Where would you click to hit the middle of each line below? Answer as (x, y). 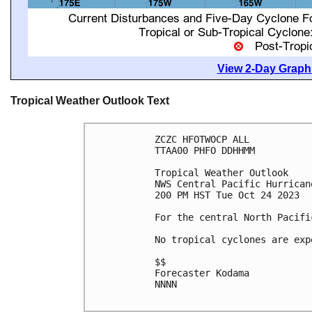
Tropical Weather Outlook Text (90, 101)
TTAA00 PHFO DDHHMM (205, 150)
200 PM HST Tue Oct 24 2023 (227, 195)
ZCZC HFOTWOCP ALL (202, 139)
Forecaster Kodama (202, 273)
